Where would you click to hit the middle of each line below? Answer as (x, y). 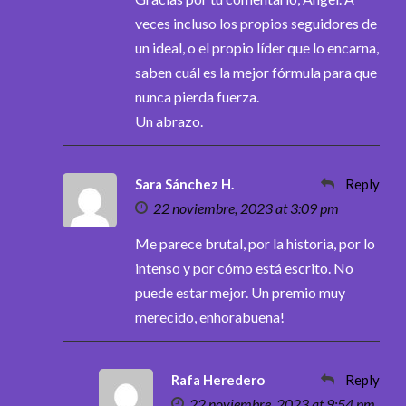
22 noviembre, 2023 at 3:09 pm (246, 208)
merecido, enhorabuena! (210, 316)
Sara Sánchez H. (184, 184)
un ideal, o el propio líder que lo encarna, (257, 47)
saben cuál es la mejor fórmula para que (256, 72)
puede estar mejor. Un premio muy (240, 292)
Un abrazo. (169, 121)
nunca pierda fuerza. (197, 96)
